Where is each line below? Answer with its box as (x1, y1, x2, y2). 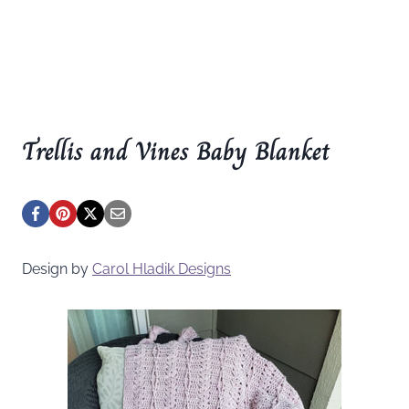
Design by (22, 259, 92, 278)
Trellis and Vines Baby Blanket (22, 131, 330, 171)
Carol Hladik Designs (92, 259, 231, 278)
